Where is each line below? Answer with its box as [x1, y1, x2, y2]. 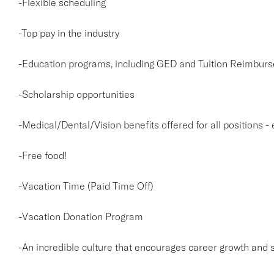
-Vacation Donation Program [18, 210, 143, 223]
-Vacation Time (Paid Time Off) [18, 180, 154, 192]
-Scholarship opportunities [18, 88, 135, 100]
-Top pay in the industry [18, 27, 119, 39]
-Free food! [18, 149, 67, 161]
